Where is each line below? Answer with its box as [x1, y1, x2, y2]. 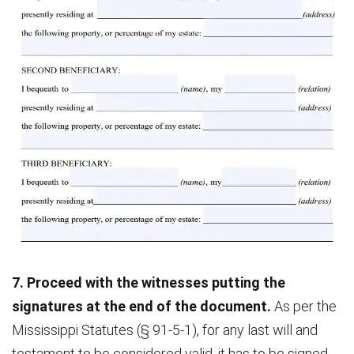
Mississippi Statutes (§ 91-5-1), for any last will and [12, 322, 318, 339]
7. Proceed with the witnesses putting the [12, 274, 285, 292]
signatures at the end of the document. [12, 298, 274, 315]
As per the [274, 298, 337, 315]
